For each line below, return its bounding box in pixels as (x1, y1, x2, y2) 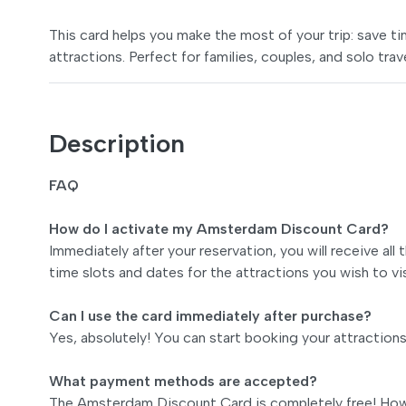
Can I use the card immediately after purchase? (49, 306, 372, 324)
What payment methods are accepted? (49, 372, 317, 390)
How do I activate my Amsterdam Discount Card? (49, 219, 389, 237)
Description (49, 127, 185, 159)
